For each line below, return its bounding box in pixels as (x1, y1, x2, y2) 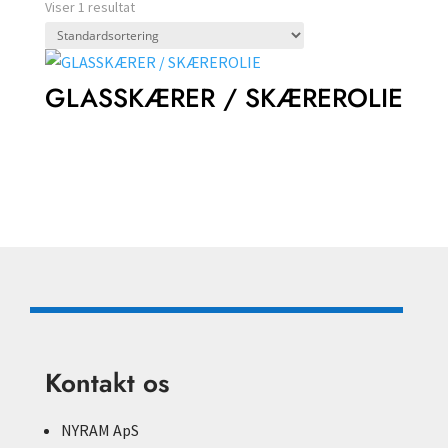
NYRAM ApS (60, 420, 139, 441)
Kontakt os (44, 364, 169, 403)
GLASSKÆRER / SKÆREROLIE (44, 79, 403, 117)
